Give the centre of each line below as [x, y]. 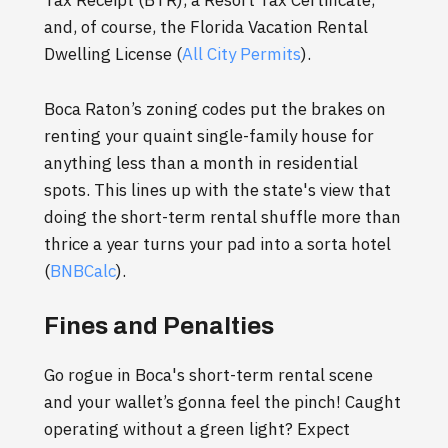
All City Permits [241, 54]
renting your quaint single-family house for [209, 136]
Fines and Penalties [159, 326]
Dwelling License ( [113, 54]
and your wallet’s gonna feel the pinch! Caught [222, 402]
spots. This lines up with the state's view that [217, 190]
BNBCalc [83, 271]
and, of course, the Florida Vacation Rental [206, 27]
